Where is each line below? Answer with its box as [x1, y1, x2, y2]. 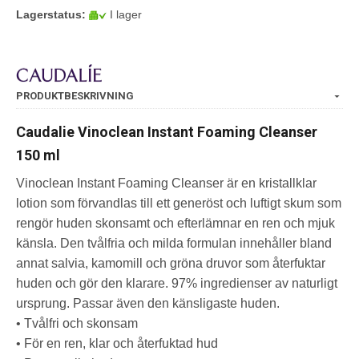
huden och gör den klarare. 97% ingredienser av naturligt [16, 276, 337, 291]
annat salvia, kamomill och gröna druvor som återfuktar [16, 256, 325, 271]
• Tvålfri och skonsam [16, 317, 138, 331]
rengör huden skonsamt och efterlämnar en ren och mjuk [16, 216, 335, 231]
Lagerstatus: [16, 7, 86, 21]
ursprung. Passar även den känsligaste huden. [16, 296, 280, 311]
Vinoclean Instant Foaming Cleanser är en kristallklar [16, 176, 317, 191]
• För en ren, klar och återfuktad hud [16, 337, 218, 351]
